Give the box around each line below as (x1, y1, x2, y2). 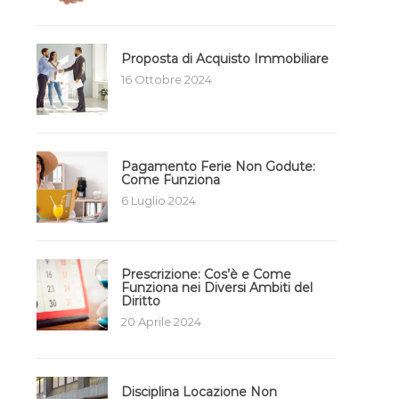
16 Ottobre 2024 (121, 72, 212, 87)
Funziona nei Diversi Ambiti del (121, 280, 313, 297)
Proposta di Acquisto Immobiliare (121, 51, 329, 68)
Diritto (121, 293, 160, 310)
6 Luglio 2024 (121, 193, 196, 208)
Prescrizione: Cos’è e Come (121, 266, 291, 283)
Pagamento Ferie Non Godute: (121, 159, 315, 175)
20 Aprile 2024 (121, 314, 201, 330)
